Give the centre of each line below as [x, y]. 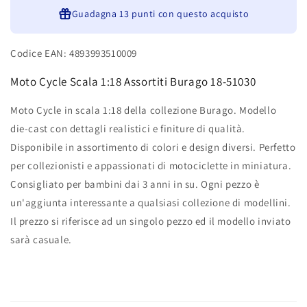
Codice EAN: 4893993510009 [74, 53]
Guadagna [96, 14]
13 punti [138, 14]
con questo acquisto [202, 14]
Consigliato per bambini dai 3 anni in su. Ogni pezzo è [135, 184]
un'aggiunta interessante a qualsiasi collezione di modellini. [151, 203]
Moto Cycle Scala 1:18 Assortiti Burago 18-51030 [133, 82]
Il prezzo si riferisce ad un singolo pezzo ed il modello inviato [151, 221]
